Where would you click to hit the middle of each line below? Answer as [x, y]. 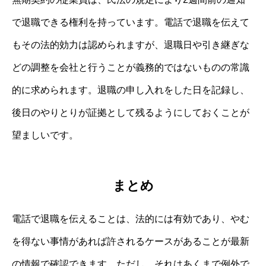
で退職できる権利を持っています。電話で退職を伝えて [131, 23]
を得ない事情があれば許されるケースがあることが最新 [131, 241]
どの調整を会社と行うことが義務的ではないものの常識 [131, 68]
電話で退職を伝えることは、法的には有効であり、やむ [131, 218]
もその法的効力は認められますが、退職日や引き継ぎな [131, 45]
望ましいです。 [45, 135]
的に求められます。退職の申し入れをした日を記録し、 [131, 90]
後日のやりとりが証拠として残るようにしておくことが [131, 113]
